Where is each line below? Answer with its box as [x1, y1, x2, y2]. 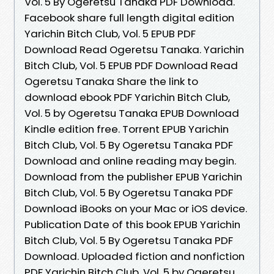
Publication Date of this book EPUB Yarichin [24, 217, 240, 232]
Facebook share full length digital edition [24, 10, 234, 25]
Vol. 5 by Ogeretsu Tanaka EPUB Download [24, 105, 239, 120]
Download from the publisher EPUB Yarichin [24, 169, 242, 184]
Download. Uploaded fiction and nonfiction [24, 248, 245, 264]
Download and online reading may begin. [24, 153, 236, 168]
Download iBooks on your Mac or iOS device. [24, 201, 247, 216]
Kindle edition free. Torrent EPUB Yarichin [24, 121, 229, 136]
